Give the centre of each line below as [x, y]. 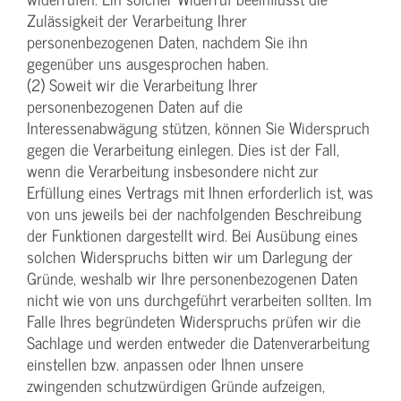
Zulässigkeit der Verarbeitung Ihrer [137, 21]
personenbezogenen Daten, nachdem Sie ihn [167, 42]
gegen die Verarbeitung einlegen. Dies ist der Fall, [183, 149]
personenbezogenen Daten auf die [135, 107]
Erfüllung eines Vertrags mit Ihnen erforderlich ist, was [200, 192]
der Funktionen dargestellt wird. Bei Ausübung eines [192, 235]
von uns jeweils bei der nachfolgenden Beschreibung [194, 214]
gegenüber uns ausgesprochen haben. [148, 64]
